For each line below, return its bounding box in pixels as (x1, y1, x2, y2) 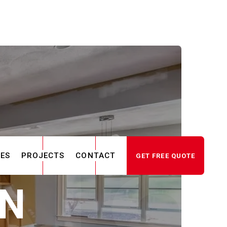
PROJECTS (21, 151, 65, 161)
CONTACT (75, 151, 116, 161)
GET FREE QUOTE (135, 152, 196, 160)
